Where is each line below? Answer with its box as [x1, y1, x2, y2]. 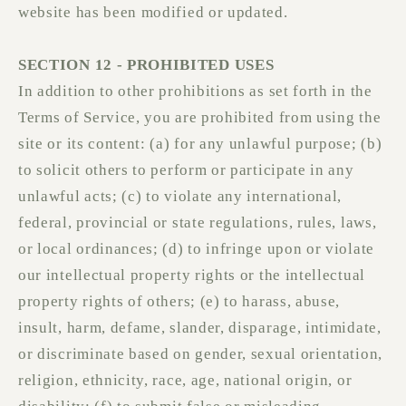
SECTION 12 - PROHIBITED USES [18, 56, 275, 74]
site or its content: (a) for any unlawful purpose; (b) [18, 135, 382, 153]
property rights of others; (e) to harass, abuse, [18, 293, 341, 311]
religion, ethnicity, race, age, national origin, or [18, 372, 353, 390]
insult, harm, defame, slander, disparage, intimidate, [18, 319, 382, 337]
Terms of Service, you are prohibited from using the [18, 109, 382, 127]
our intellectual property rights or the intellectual [18, 266, 365, 285]
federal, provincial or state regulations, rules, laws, [18, 214, 377, 232]
